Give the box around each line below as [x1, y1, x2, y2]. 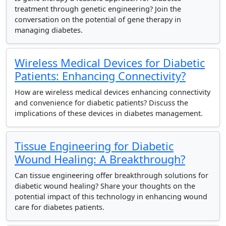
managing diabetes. [15, 25, 83, 35]
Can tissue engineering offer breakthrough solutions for [15, 171, 208, 180]
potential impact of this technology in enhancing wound [15, 192, 207, 201]
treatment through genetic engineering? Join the [15, 4, 181, 14]
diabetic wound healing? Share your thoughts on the [15, 181, 195, 191]
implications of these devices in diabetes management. [15, 108, 203, 118]
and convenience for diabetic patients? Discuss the [15, 98, 188, 107]
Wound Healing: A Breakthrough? [15, 152, 185, 166]
